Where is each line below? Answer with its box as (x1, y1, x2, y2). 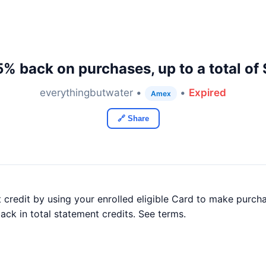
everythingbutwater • (40, 87, 145, 99)
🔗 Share (117, 114, 149, 123)
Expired (189, 87, 226, 99)
